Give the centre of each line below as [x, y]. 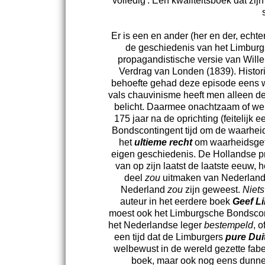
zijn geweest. [212, 189]
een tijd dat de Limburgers [170, 237]
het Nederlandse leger [156, 225]
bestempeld [229, 225]
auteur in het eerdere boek [176, 201]
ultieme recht [163, 142]
